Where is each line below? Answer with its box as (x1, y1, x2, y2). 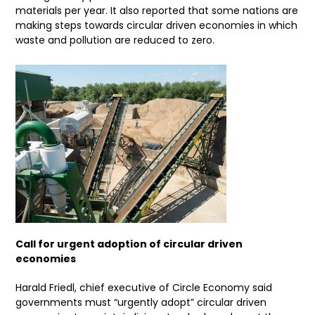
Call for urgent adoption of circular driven (15, 237, 243, 252)
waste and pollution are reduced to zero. (15, 33, 215, 48)
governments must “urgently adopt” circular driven (15, 295, 267, 310)
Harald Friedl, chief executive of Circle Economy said (15, 281, 273, 295)
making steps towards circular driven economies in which (15, 18, 298, 33)
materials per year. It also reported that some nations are (15, 4, 299, 18)
